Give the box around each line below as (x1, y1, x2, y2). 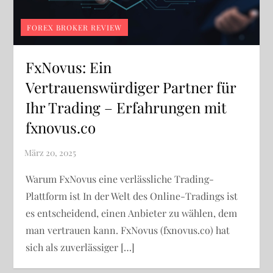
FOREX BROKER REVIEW (27, 22, 122, 32)
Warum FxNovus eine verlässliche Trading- (26, 172, 214, 185)
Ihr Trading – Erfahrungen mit (26, 97, 227, 117)
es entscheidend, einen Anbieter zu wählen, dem (26, 206, 238, 219)
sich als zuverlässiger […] (26, 240, 135, 253)
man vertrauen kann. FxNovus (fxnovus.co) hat (26, 223, 230, 236)
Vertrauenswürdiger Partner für (26, 77, 236, 97)
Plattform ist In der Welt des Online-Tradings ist (26, 189, 238, 202)
